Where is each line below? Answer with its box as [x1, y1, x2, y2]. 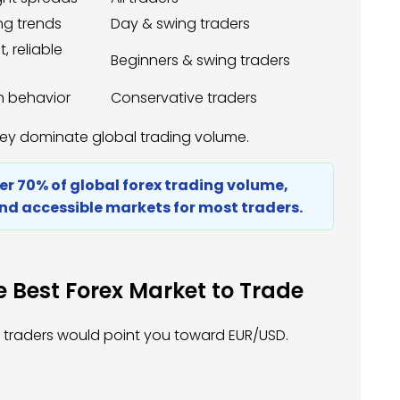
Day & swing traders [111, 13, 250, 35]
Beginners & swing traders [111, 50, 290, 71]
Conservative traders [111, 87, 257, 109]
